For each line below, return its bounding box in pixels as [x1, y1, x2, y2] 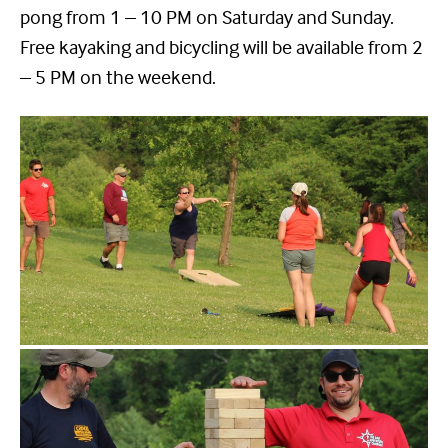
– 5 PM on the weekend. [20, 64, 216, 90]
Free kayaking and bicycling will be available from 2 [20, 34, 423, 60]
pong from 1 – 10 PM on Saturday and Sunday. [20, 4, 394, 30]
